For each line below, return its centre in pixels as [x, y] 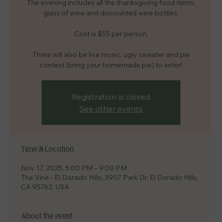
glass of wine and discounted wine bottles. [111, 13]
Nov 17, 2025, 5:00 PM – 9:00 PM [74, 168]
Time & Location [48, 149]
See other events [111, 109]
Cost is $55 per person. [111, 34]
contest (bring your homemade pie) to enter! [111, 65]
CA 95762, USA [45, 187]
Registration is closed [111, 97]
